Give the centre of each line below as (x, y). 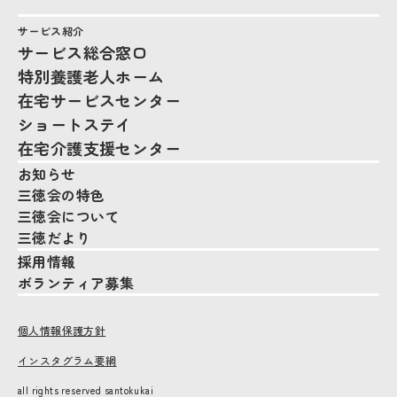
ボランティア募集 (76, 282)
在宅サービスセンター (99, 100)
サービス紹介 (51, 30)
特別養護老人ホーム (91, 76)
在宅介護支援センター (99, 148)
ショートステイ (75, 124)
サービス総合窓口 (83, 52)
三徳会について (69, 216)
